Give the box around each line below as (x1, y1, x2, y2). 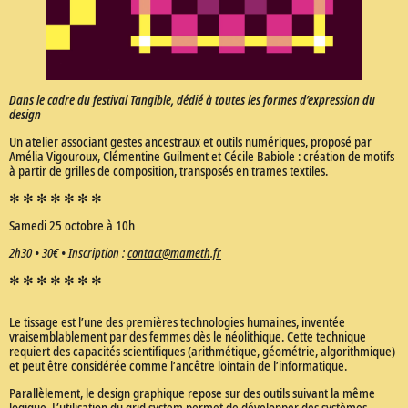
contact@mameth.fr (127, 243, 221, 261)
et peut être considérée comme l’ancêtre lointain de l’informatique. (9, 356, 347, 374)
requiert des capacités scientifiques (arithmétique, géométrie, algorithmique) (9, 342, 395, 360)
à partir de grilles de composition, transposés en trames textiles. (9, 161, 331, 179)
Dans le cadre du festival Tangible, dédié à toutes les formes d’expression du (9, 90, 375, 108)
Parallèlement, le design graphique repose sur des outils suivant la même (9, 383, 375, 402)
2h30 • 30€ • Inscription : (9, 243, 127, 261)
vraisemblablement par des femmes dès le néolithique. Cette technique (9, 327, 366, 345)
